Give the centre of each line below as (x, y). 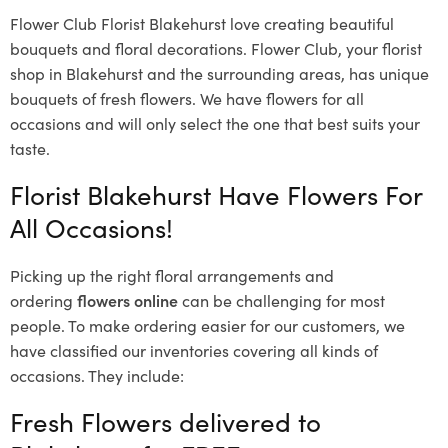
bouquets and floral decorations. (128, 47)
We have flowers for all (282, 97)
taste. (30, 147)
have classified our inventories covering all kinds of (194, 349)
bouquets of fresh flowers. (103, 97)
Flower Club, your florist (336, 47)
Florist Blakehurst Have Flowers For (216, 193)
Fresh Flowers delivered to (165, 420)
